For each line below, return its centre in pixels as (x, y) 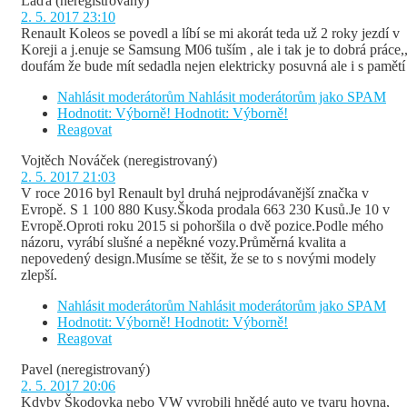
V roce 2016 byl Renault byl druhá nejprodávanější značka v (195, 194)
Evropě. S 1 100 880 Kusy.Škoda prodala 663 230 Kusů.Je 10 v (205, 210)
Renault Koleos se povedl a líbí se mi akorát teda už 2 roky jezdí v (210, 34)
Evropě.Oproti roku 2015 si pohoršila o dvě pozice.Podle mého (202, 226)
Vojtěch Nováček (70, 161)
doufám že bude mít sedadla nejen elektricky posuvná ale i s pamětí (213, 66)
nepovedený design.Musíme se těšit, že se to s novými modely (199, 259)
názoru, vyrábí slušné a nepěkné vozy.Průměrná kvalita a (184, 243)
